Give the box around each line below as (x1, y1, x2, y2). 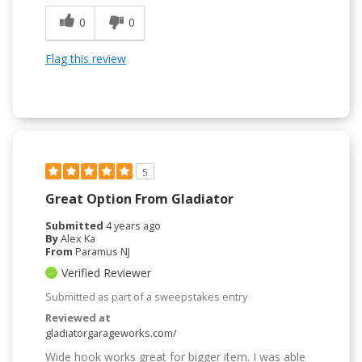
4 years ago (106, 218, 161, 234)
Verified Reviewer (61, 265, 151, 281)
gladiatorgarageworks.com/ (45, 326, 177, 341)
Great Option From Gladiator (45, 190, 234, 208)
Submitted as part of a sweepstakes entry (45, 289, 247, 305)
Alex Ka (61, 231, 95, 246)
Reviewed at (45, 310, 111, 326)
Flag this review (45, 51, 126, 67)
